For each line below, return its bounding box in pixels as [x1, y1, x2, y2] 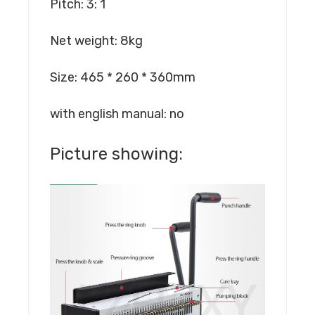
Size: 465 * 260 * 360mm [50, 70, 195, 86]
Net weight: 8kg [50, 33, 143, 49]
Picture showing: [50, 144, 183, 165]
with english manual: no [50, 106, 184, 122]
